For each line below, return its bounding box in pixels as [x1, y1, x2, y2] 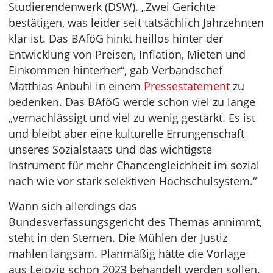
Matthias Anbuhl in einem [9, 79, 144, 94]
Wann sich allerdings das [9, 199, 137, 214]
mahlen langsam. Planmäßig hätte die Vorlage [9, 246, 246, 261]
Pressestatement [144, 79, 230, 94]
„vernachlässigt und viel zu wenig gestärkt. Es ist [9, 110, 255, 126]
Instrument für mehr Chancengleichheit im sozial [9, 158, 260, 173]
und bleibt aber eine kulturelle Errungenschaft [9, 126, 244, 141]
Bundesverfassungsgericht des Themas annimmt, [9, 214, 262, 230]
